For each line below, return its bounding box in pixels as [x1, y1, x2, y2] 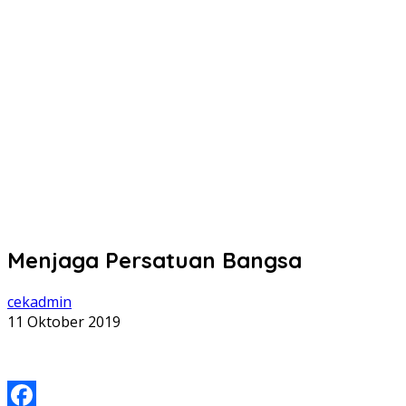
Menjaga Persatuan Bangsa [7, 246, 302, 274]
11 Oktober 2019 [7, 311, 121, 332]
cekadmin [7, 291, 72, 312]
